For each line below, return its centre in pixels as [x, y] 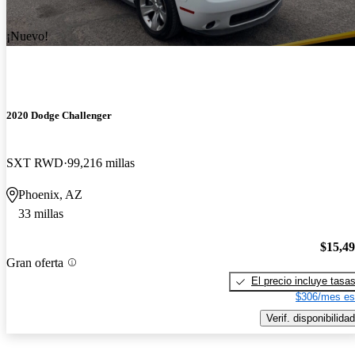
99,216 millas [101, 162]
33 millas [41, 213]
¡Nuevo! [27, 36]
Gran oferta [35, 262]
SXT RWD [35, 162]
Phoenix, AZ [50, 194]
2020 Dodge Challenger [59, 116]
